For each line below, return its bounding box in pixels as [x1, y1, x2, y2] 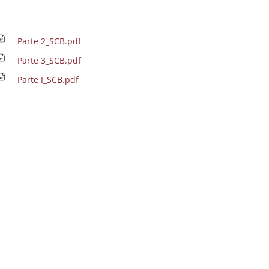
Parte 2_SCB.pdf [17, 35, 81, 47]
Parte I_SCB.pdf [17, 73, 79, 85]
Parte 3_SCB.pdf [17, 54, 81, 66]
